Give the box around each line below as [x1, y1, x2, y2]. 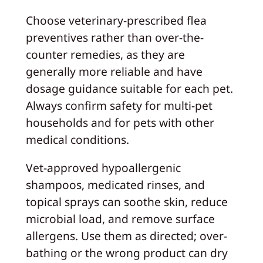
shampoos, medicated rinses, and [25, 177, 205, 193]
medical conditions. [25, 131, 129, 148]
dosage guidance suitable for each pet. [25, 80, 233, 97]
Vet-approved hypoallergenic [25, 160, 181, 176]
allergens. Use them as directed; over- [25, 228, 227, 244]
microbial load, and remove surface [25, 211, 215, 227]
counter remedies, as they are [25, 46, 185, 63]
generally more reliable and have [25, 63, 203, 80]
